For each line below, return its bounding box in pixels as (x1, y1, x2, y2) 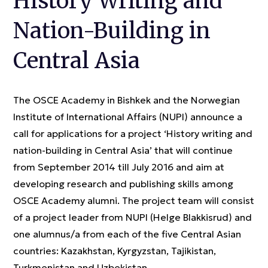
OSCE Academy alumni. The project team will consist (13, 194, 254, 206)
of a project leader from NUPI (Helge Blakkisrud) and (13, 211, 252, 223)
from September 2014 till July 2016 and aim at (13, 161, 224, 173)
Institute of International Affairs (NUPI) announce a (13, 111, 242, 123)
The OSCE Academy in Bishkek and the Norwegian (13, 94, 240, 106)
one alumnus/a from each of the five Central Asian (13, 228, 241, 240)
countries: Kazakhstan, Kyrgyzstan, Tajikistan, (13, 245, 216, 257)
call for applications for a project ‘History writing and (13, 127, 252, 139)
